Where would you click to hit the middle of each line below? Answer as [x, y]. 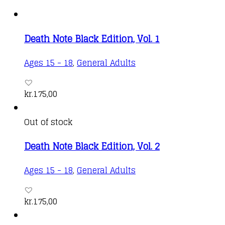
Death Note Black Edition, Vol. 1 [92, 38]
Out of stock [48, 122]
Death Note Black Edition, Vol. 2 [92, 146]
